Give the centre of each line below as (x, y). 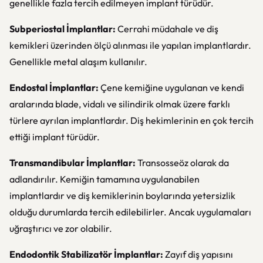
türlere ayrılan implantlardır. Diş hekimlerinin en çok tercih (131, 120)
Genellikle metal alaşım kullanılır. (78, 62)
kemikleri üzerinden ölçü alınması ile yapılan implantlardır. (130, 45)
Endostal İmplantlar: (54, 87)
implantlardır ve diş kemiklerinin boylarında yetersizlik (122, 195)
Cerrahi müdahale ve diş (168, 29)
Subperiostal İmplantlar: (63, 29)
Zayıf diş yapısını (198, 254)
